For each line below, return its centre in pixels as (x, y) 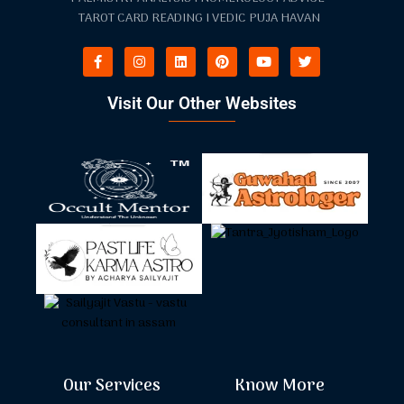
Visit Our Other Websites (202, 103)
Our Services (112, 386)
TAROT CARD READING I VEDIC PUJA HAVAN (200, 18)
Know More (279, 386)
